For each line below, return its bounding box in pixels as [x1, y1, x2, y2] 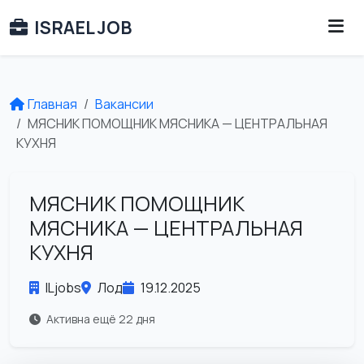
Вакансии [95, 95, 154, 113]
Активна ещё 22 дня [44, 311, 155, 327]
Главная [28, 95, 77, 113]
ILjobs [45, 279, 81, 297]
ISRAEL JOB [34, 15, 132, 40]
